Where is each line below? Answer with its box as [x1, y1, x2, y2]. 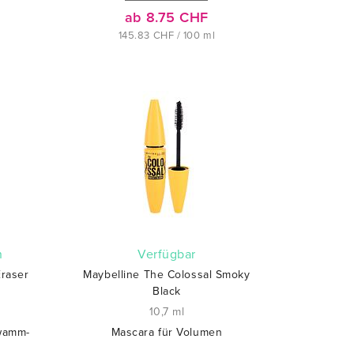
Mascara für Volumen [111, 326, 223, 339]
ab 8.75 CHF [124, 9, 209, 26]
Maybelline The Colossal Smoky [83, 268, 250, 281]
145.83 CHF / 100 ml [118, 29, 216, 42]
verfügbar [145, 247, 196, 262]
